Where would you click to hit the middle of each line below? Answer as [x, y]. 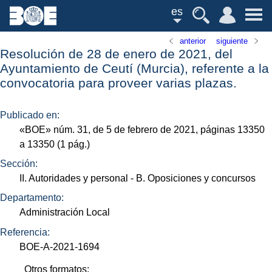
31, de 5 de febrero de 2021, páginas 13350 [170, 129]
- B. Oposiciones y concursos [192, 178]
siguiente [232, 41]
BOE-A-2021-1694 [60, 246]
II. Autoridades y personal [74, 178]
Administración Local [65, 212]
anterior [193, 41]
